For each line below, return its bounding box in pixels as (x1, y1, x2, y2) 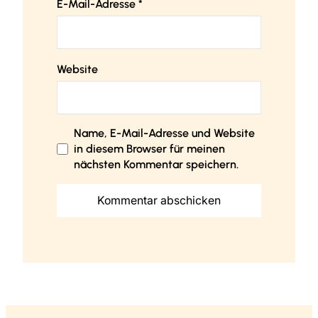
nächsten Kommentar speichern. (74, 158, 238, 172)
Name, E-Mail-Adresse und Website (74, 126, 255, 141)
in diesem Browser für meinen (74, 142, 225, 156)
